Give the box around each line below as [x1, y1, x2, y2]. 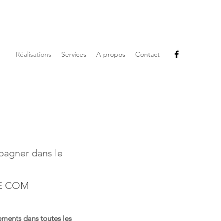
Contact [135, 50, 160, 59]
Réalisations [16, 50, 51, 59]
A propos [96, 50, 125, 59]
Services [61, 50, 86, 59]
